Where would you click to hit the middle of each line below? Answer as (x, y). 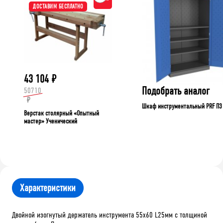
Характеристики (48, 188)
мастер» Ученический (51, 121)
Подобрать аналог (176, 91)
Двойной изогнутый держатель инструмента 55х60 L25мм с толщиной (110, 215)
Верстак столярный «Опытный (61, 113)
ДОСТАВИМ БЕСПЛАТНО (58, 7)
